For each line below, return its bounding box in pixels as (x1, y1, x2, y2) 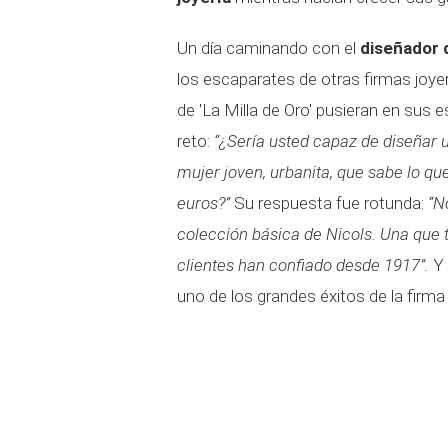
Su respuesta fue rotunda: (230, 193, 428, 213)
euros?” (177, 193, 230, 213)
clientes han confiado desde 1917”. (177, 255, 433, 275)
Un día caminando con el (177, 38, 360, 58)
